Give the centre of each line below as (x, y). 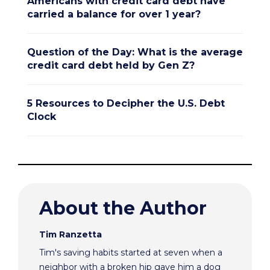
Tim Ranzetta (71, 234)
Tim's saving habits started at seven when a (131, 252)
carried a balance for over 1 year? (114, 14)
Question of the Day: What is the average (135, 52)
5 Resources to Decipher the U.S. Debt (126, 103)
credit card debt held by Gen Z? (111, 65)
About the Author (123, 208)
